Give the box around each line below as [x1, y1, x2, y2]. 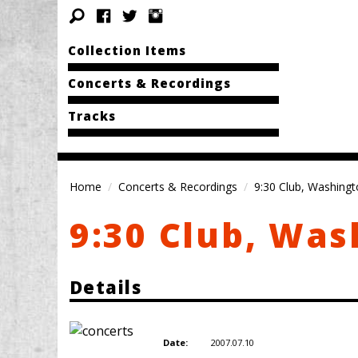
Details [70, 275, 142, 300]
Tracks [67, 108, 116, 124]
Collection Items [67, 42, 186, 58]
